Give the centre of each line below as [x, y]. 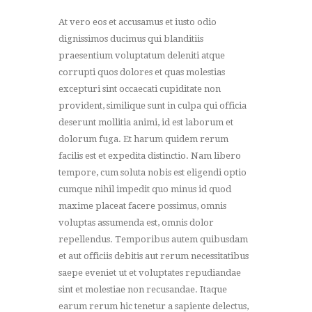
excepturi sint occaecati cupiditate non [140, 88]
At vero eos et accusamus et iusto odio [138, 22]
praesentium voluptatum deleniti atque [142, 55]
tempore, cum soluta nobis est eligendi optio [153, 172]
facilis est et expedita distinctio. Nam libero [150, 155]
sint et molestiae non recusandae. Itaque [143, 289]
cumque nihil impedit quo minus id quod [145, 189]
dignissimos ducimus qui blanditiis [131, 38]
